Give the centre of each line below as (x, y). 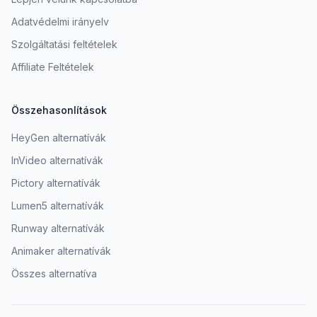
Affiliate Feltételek (53, 67)
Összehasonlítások (59, 110)
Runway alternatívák (58, 229)
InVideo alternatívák (57, 161)
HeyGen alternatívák (59, 138)
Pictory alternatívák (56, 183)
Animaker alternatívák (61, 251)
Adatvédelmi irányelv (60, 22)
